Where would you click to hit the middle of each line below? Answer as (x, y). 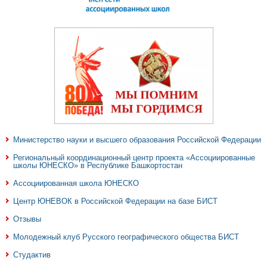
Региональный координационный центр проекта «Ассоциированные (134, 157)
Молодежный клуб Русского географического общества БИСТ (126, 237)
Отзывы (27, 219)
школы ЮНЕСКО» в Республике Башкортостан (98, 165)
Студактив (32, 254)
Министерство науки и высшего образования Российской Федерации (137, 139)
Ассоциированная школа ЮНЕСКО (76, 183)
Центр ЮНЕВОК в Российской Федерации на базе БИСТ (115, 201)
